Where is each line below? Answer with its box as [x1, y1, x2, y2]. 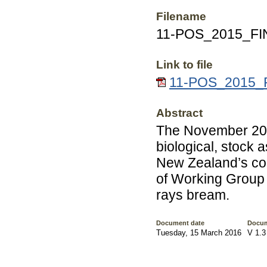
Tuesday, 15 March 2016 [156, 228, 241, 238]
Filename [156, 10, 206, 23]
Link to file [156, 58, 213, 72]
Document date [156, 219, 204, 227]
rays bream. [156, 187, 229, 203]
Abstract [156, 107, 203, 120]
